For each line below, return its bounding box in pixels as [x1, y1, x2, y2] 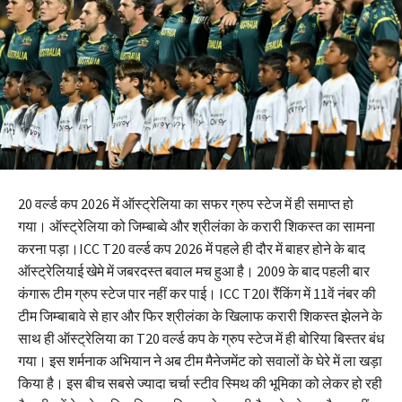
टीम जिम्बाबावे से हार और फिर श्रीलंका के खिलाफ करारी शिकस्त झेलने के [18, 307, 382, 326]
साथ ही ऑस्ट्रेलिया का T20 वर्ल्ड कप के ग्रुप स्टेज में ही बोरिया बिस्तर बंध [18, 329, 384, 348]
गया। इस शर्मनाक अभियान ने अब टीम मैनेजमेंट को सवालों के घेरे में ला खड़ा [18, 352, 382, 371]
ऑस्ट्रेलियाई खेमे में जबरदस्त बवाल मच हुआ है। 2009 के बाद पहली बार [18, 262, 370, 281]
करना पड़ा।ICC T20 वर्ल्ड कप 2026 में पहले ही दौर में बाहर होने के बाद [18, 240, 365, 258]
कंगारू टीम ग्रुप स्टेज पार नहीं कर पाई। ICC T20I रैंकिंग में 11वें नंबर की [18, 284, 376, 303]
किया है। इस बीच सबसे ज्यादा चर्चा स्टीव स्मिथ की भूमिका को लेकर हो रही [18, 374, 382, 393]
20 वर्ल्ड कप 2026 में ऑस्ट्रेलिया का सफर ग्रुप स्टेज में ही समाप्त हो [18, 195, 354, 214]
